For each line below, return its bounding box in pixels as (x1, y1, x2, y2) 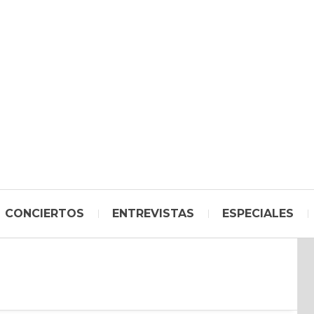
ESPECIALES (222, 207, 294, 220)
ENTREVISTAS (112, 207, 194, 220)
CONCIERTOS (5, 207, 84, 220)
